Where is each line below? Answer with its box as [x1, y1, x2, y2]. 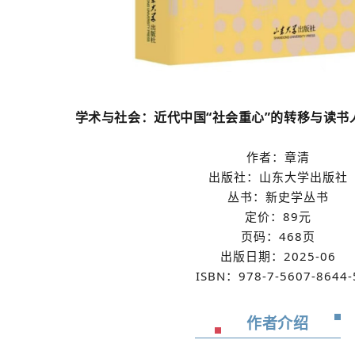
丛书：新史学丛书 [227, 188, 329, 204]
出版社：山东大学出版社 [208, 168, 348, 185]
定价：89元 [244, 208, 311, 224]
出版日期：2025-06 [219, 247, 336, 264]
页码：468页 [240, 227, 315, 244]
